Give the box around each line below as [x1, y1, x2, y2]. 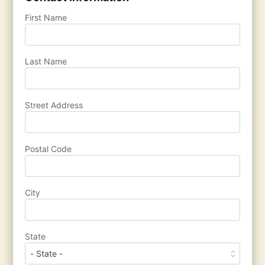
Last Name [25, 56, 67, 66]
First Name [25, 12, 67, 22]
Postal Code [25, 144, 72, 154]
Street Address [25, 100, 83, 110]
